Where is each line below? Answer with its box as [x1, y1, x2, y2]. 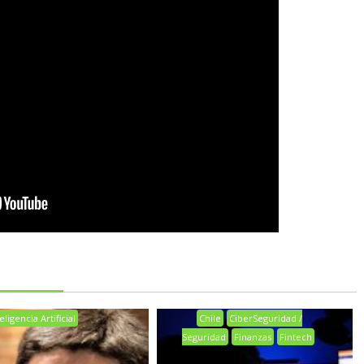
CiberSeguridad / [229, 312, 303, 325]
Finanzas [233, 331, 271, 344]
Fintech [279, 331, 312, 344]
